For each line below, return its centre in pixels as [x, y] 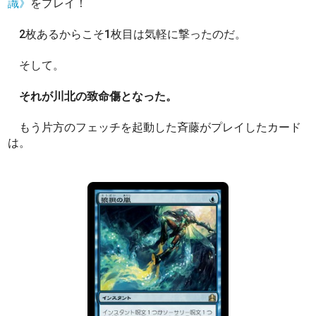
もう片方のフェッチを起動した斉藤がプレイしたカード [155, 127]
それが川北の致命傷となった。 [98, 96]
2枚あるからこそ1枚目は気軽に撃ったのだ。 [129, 34]
